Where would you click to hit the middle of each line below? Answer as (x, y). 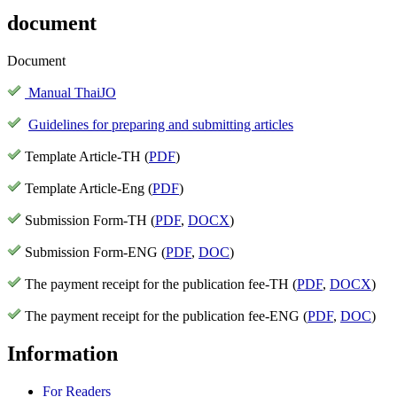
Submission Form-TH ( (90, 220)
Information (62, 353)
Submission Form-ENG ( (95, 252)
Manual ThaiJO (70, 92)
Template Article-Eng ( (89, 188)
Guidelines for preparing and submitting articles (161, 124)
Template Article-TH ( (87, 156)
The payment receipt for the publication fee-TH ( (161, 284)
